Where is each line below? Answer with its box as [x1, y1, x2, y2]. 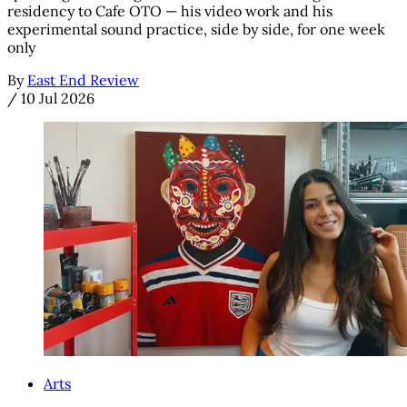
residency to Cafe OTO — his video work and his [7, 2, 333, 21]
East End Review [27, 71, 139, 90]
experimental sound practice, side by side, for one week [7, 20, 385, 39]
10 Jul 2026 [21, 89, 94, 108]
